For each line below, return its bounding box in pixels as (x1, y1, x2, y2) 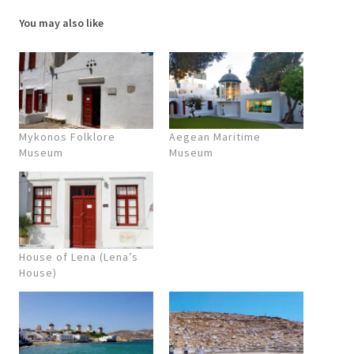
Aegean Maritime (169, 130, 261, 145)
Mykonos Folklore (19, 130, 115, 145)
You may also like (19, 16, 104, 31)
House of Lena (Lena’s (19, 249, 138, 264)
